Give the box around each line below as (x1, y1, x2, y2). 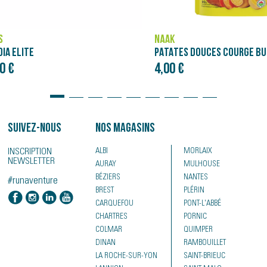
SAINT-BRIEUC (183, 252, 225, 260)
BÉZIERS (95, 173, 121, 182)
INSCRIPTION (8, 147, 52, 157)
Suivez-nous (8, 122, 62, 135)
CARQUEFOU (95, 200, 134, 208)
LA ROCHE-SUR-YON (95, 252, 158, 260)
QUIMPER (183, 226, 213, 234)
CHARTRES (95, 213, 128, 221)
